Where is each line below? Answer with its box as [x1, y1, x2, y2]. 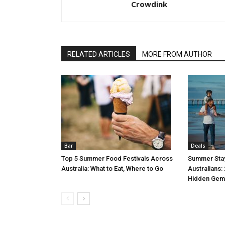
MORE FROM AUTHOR [142, 50, 212, 58]
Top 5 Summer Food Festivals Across [61, 155, 173, 162]
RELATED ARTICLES [67, 50, 130, 58]
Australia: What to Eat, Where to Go [61, 165, 163, 172]
